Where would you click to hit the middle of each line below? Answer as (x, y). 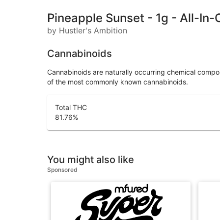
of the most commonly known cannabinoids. (118, 82)
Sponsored (62, 169)
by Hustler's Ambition (87, 30)
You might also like (91, 159)
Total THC (71, 107)
